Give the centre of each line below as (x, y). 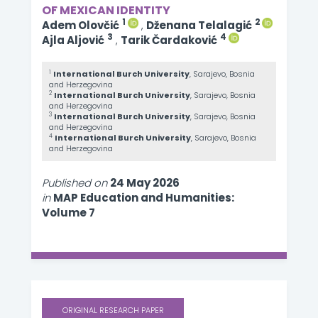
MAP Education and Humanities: (144, 198)
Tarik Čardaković (169, 40)
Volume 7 (68, 213)
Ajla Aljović (73, 40)
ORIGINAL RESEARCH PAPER (113, 310)
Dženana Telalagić (199, 25)
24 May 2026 (145, 183)
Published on (75, 183)
